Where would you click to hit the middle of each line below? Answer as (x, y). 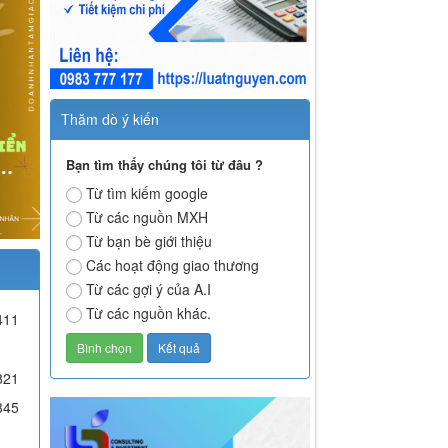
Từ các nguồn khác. (149, 313)
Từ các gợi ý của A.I (149, 289)
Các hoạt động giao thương (173, 265)
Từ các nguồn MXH (147, 217)
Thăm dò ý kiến (110, 119)
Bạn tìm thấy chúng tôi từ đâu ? (165, 165)
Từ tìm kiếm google (147, 193)
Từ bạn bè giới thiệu (149, 241)
